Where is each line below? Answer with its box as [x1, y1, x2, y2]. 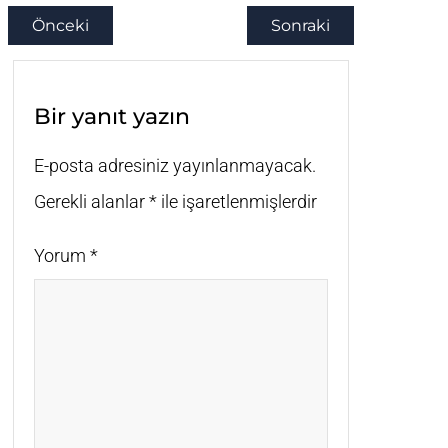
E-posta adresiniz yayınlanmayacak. [34, 155, 316, 177]
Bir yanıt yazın [34, 103, 190, 131]
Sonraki [270, 16, 330, 36]
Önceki [32, 16, 89, 36]
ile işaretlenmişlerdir [157, 191, 317, 213]
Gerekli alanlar [34, 191, 149, 213]
